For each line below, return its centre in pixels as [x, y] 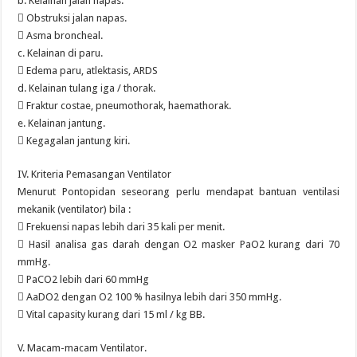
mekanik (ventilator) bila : [75, 209]
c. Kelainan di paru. [61, 53]
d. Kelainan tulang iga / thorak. [87, 88]
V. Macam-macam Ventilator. [82, 348]
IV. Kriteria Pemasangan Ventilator [95, 174]
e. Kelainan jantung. [62, 123]
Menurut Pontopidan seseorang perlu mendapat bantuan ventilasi [178, 192]
